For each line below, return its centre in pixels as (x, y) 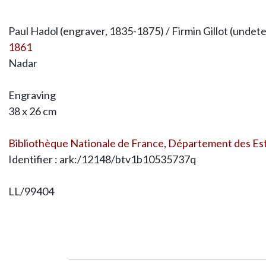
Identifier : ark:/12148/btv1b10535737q (102, 159)
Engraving (32, 95)
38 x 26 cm (32, 111)
